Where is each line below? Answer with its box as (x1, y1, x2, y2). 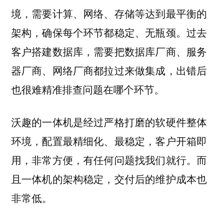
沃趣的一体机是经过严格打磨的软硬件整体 (11, 114, 207, 129)
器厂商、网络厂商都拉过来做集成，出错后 (11, 62, 207, 77)
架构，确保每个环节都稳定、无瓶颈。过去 (11, 24, 207, 39)
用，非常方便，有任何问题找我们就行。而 (11, 152, 207, 167)
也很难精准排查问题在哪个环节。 (11, 81, 164, 96)
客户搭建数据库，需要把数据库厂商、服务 (11, 43, 207, 58)
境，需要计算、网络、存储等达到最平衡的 (11, 5, 207, 20)
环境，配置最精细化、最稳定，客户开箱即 (11, 133, 207, 148)
